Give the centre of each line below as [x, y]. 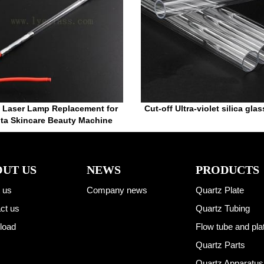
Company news [117, 190]
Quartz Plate [220, 190]
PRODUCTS [227, 170]
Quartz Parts [220, 245]
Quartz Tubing [222, 209]
